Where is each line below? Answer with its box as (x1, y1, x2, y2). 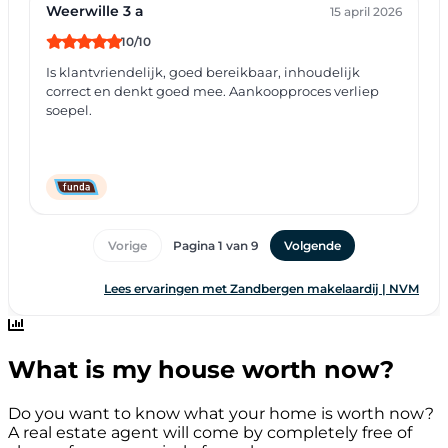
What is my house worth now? (8, 355, 394, 385)
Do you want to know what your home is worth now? (8, 404, 434, 424)
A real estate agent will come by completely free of (8, 423, 412, 443)
